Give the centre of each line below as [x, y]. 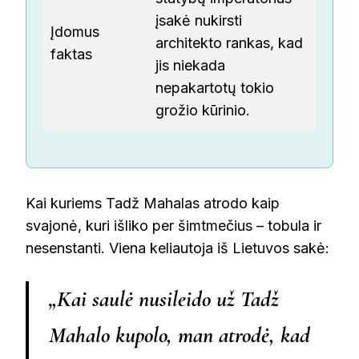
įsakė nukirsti [199, 21]
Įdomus [75, 32]
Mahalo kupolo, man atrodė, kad [179, 335]
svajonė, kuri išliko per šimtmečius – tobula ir [173, 226]
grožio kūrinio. [203, 111]
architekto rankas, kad [229, 43]
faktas [71, 54]
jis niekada [190, 66]
